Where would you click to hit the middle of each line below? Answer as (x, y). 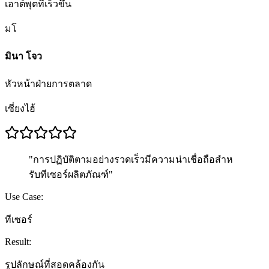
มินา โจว (23, 56)
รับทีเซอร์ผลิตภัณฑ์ (69, 175)
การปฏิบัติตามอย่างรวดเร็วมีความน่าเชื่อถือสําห (133, 160)
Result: (18, 242)
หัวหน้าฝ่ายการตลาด (48, 84)
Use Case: (24, 197)
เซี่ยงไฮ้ (20, 109)
